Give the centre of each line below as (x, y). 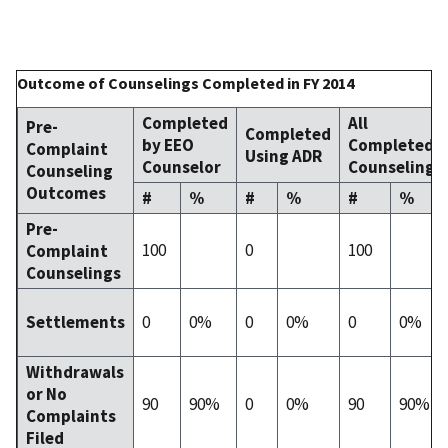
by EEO (168, 144)
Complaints (71, 415)
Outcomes (66, 192)
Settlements (75, 321)
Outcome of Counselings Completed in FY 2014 (185, 82)
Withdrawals (75, 371)
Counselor (181, 166)
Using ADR (283, 155)
